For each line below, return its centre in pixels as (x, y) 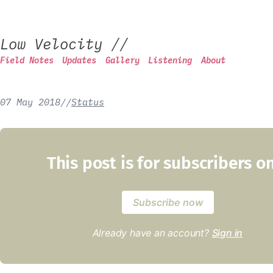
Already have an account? (152, 233)
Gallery (122, 60)
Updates (80, 60)
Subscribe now (168, 202)
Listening (170, 60)
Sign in (227, 233)
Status (88, 102)
